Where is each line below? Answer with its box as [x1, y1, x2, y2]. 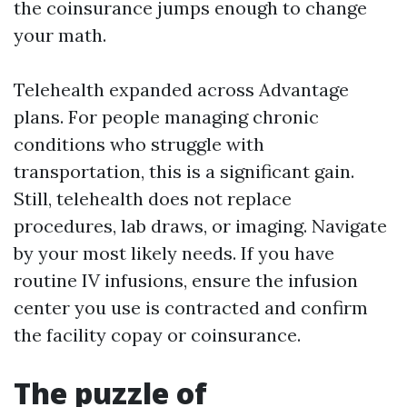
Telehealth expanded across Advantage [14, 78, 349, 101]
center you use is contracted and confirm [14, 296, 368, 319]
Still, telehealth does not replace [14, 187, 292, 210]
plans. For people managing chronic [14, 105, 319, 128]
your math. [14, 24, 106, 46]
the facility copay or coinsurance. [14, 323, 301, 346]
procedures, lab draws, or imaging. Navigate [14, 214, 387, 237]
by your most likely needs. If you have [14, 242, 334, 264]
